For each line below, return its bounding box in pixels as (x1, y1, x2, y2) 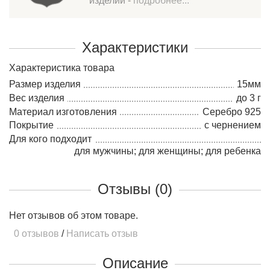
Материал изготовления (9, 106, 117, 117)
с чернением (204, 120, 261, 131)
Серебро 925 (202, 106, 261, 117)
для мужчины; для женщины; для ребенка (74, 146, 261, 157)
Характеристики (82, 39, 188, 55)
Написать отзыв (66, 228, 138, 239)
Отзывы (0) (98, 181, 172, 198)
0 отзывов (9, 228, 59, 239)
